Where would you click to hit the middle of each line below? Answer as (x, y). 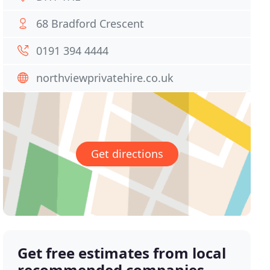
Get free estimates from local (122, 253)
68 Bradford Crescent (90, 24)
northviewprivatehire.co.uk (105, 78)
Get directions (127, 154)
